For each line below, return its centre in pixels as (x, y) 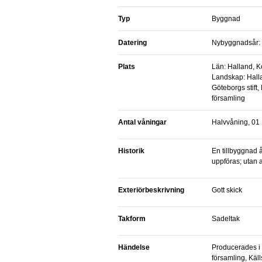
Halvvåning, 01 (236, 122)
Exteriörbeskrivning (151, 190)
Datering (132, 43)
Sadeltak (226, 219)
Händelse (134, 247)
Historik (131, 151)
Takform (132, 219)
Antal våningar (142, 122)
